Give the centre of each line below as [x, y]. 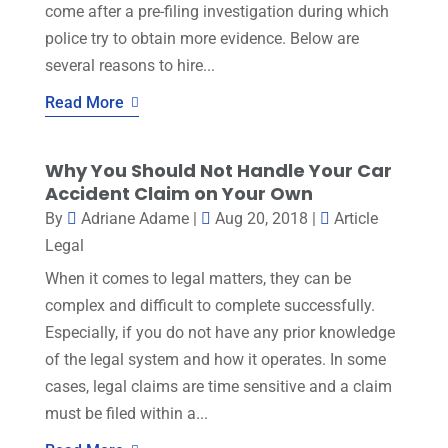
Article [355, 218]
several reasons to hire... [129, 65]
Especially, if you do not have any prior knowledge [219, 332]
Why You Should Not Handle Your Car [218, 170]
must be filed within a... [126, 413]
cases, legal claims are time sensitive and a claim [218, 386]
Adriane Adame [134, 218]
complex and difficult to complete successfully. [209, 305]
